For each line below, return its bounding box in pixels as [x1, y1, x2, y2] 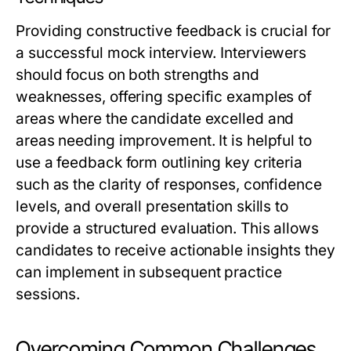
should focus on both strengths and [16, 66, 259, 85]
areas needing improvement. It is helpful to [16, 132, 312, 150]
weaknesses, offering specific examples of [16, 88, 313, 107]
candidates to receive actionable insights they [16, 241, 335, 260]
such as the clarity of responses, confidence [16, 175, 322, 194]
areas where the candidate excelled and [16, 110, 295, 128]
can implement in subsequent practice [16, 263, 282, 282]
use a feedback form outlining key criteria [16, 154, 303, 172]
